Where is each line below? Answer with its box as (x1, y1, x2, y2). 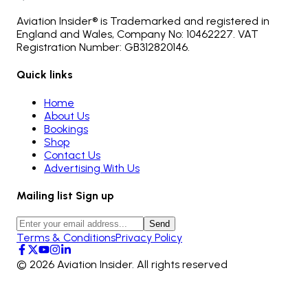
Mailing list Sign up (16, 188, 114, 202)
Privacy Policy (115, 231, 182, 245)
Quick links (16, 68, 73, 82)
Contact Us (44, 148, 100, 162)
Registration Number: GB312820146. (16, 41, 190, 54)
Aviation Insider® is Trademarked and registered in (16, 14, 269, 27)
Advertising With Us (44, 161, 140, 175)
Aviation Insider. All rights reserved (54, 258, 228, 272)
